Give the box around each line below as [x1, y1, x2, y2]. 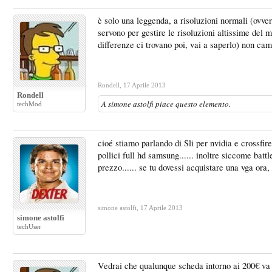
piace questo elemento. [154, 98, 231, 109]
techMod [17, 100, 42, 107]
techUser [17, 223, 41, 230]
